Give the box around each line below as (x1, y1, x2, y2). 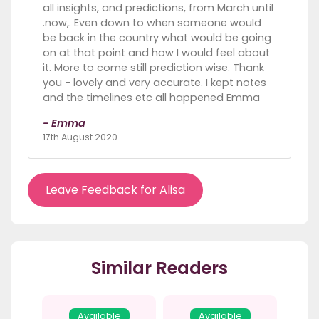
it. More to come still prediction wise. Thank (43, 61, 264, 75)
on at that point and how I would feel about (43, 46, 270, 61)
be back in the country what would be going (43, 31, 271, 46)
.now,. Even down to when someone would (43, 16, 261, 31)
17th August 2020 (43, 131, 117, 144)
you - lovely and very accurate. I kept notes (43, 75, 266, 90)
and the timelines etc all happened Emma (43, 90, 260, 105)
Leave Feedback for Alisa (46, 182, 185, 199)
